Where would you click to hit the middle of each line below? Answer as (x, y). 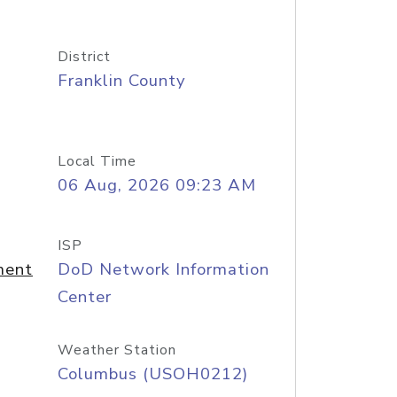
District (84, 57)
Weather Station (117, 350)
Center (84, 297)
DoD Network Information (163, 269)
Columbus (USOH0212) (152, 374)
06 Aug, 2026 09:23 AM (156, 185)
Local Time (97, 161)
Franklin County (121, 81)
